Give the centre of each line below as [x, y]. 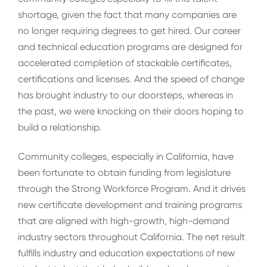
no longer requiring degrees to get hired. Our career [129, 30]
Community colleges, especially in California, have [126, 157]
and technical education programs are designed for [130, 46]
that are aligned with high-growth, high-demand [124, 221]
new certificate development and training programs [130, 205]
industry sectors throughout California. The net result [131, 237]
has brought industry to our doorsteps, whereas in [125, 95]
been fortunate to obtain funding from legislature [124, 173]
